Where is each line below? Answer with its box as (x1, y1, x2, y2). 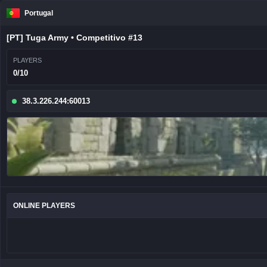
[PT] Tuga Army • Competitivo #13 (7, 33, 142, 42)
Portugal (24, 9, 54, 17)
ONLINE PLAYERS (13, 201, 75, 210)
